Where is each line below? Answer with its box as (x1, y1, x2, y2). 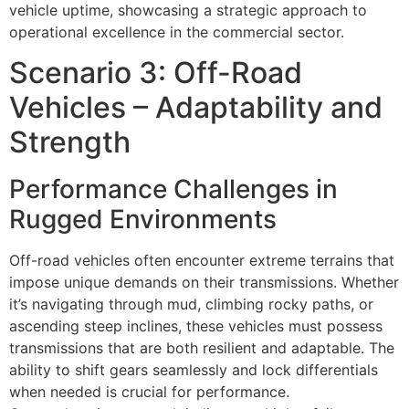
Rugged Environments (9, 204, 277, 236)
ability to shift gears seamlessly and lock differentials (9, 361, 378, 380)
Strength (9, 124, 131, 161)
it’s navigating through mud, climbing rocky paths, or (9, 295, 373, 314)
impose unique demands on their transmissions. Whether (9, 273, 399, 292)
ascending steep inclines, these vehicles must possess (9, 317, 383, 336)
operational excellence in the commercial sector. (9, 22, 344, 41)
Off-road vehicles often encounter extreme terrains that (9, 251, 394, 270)
